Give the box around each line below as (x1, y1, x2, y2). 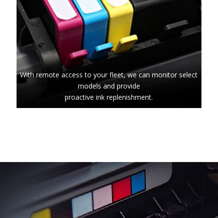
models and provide (77, 81, 140, 91)
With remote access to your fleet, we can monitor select (20, 70, 198, 79)
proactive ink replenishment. (65, 92, 153, 102)
